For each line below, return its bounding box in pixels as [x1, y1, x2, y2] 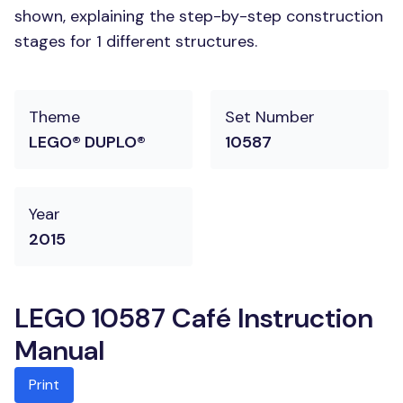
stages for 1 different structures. [14, 31, 257, 52]
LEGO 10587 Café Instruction [14, 300, 373, 336]
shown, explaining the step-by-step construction [14, 5, 383, 27]
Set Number [225, 106, 315, 128]
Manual [14, 333, 104, 368]
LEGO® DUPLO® [29, 131, 146, 153]
